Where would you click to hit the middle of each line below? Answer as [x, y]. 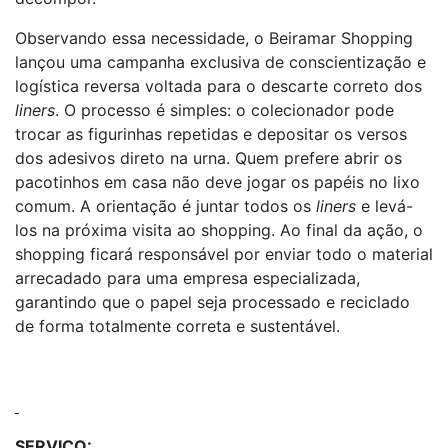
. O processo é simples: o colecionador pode [224, 110]
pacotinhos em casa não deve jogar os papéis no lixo [217, 182]
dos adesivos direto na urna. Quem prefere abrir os [208, 158]
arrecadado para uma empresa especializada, [187, 278]
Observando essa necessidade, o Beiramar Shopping [214, 38]
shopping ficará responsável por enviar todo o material [224, 254]
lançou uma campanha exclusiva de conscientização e [220, 62]
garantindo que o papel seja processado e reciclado [212, 302]
